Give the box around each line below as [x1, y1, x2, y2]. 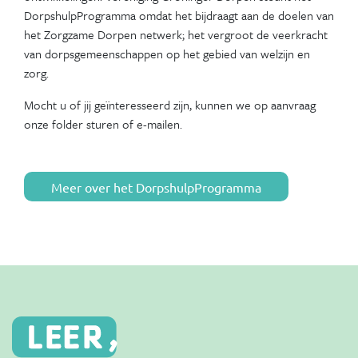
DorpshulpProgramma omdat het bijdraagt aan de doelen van [24, 6, 334, 24]
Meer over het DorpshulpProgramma [51, 178, 261, 195]
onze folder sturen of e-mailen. [24, 114, 182, 133]
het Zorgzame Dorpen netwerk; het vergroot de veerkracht [24, 25, 328, 43]
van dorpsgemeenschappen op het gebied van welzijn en [24, 44, 310, 62]
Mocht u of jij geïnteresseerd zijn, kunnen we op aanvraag [24, 95, 316, 113]
